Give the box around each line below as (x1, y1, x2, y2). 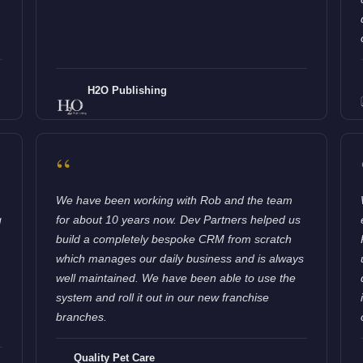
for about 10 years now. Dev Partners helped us (56, 212, 301, 226)
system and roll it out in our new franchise (56, 290, 270, 304)
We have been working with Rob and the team (56, 193, 293, 207)
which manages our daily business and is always (56, 251, 305, 265)
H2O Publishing (88, 83, 168, 96)
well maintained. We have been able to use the (56, 271, 297, 284)
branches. (56, 310, 108, 323)
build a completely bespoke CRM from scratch (56, 232, 293, 246)
